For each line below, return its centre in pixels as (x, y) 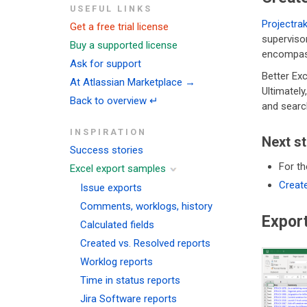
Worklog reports (116, 262)
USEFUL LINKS (111, 9)
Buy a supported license (124, 45)
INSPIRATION (108, 132)
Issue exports (111, 188)
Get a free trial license (119, 27)
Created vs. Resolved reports (145, 244)
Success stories (107, 150)
